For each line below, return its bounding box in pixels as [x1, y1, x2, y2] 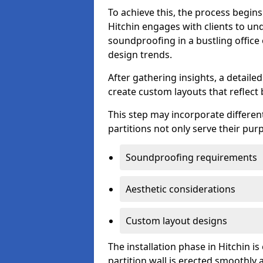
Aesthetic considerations [126, 183, 235, 195]
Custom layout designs [126, 214, 227, 227]
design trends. [108, 48, 172, 61]
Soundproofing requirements [126, 151, 257, 164]
